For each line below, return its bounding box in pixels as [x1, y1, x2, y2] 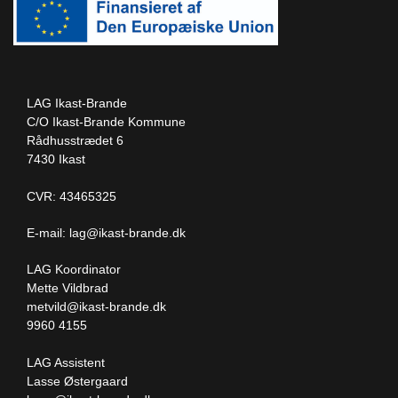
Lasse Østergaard [27, 374, 128, 389]
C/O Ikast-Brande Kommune [27, 115, 186, 130]
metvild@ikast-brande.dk [27, 299, 166, 314]
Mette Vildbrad [27, 281, 108, 296]
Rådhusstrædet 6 [27, 133, 123, 148]
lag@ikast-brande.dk [69, 226, 186, 241]
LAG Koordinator [27, 262, 124, 277]
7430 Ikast [27, 152, 85, 167]
